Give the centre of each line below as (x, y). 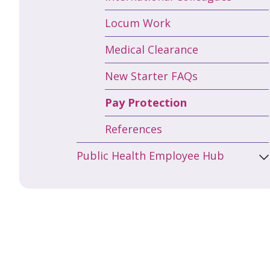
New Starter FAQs (151, 76)
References (133, 129)
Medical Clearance (152, 50)
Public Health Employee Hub (150, 156)
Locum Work (138, 23)
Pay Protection (146, 103)
